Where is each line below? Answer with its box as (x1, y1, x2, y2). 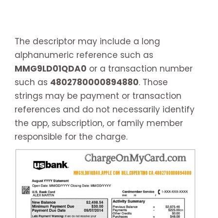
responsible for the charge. (15, 130, 127, 143)
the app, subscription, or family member (15, 117, 183, 129)
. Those (139, 76, 168, 88)
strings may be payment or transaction (15, 90, 182, 102)
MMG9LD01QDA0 (15, 62, 87, 74)
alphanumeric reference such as (15, 49, 153, 61)
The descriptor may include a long (15, 35, 160, 47)
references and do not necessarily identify (15, 103, 195, 115)
